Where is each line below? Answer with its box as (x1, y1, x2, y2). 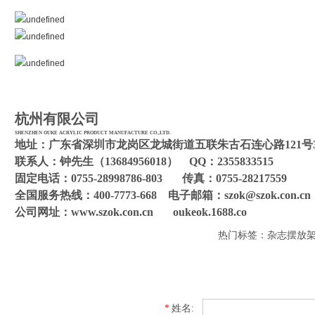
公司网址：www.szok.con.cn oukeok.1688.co (15, 206, 247, 219)
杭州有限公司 (15, 111, 99, 127)
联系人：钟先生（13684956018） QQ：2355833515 (15, 155, 274, 168)
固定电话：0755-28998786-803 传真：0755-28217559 (15, 172, 287, 185)
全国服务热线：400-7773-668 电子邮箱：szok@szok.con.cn (15, 189, 311, 202)
